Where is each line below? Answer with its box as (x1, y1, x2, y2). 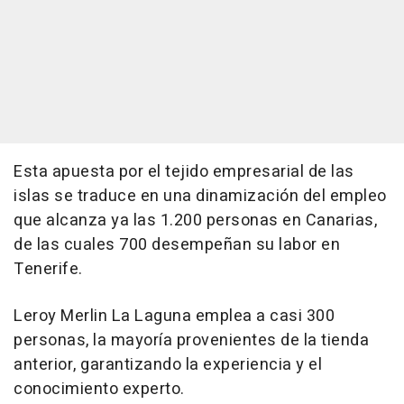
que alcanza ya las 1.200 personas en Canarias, (14, 208, 377, 234)
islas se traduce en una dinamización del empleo (14, 184, 387, 209)
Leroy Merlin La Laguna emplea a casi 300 (14, 304, 335, 329)
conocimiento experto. (14, 377, 185, 402)
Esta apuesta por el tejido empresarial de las (14, 160, 354, 185)
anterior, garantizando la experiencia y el (14, 353, 322, 378)
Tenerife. (14, 257, 83, 282)
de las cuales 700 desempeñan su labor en (14, 233, 340, 258)
